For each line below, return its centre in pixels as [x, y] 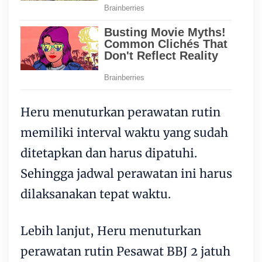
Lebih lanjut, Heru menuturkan [111, 230]
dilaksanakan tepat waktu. [96, 194]
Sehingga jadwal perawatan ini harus [126, 173]
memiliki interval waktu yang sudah [124, 132]
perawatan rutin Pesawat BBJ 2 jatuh [125, 251]
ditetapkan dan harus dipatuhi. [109, 153]
